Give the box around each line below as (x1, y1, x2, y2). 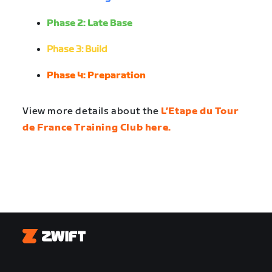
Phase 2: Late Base (47, 18, 135, 30)
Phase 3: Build (47, 44, 110, 56)
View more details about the (22, 106, 161, 118)
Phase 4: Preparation (47, 70, 146, 82)
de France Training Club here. (22, 122, 171, 134)
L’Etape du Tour (161, 106, 239, 118)
